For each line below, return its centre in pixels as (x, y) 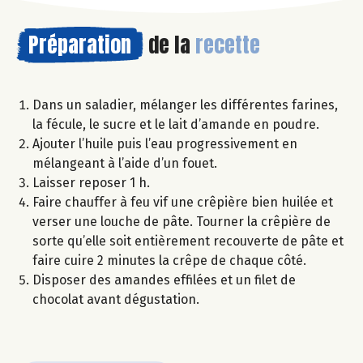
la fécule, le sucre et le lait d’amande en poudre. (176, 125)
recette (228, 45)
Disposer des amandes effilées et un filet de (164, 280)
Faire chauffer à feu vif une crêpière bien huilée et (183, 203)
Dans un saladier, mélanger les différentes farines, (185, 105)
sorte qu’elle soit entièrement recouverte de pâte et (188, 241)
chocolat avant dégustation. (116, 300)
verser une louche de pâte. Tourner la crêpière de (181, 222)
